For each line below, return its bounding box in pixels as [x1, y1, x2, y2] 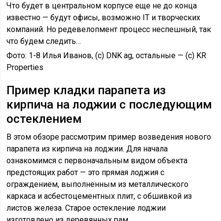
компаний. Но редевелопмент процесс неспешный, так [6, 25, 212, 34]
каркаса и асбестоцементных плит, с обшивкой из [6, 191, 192, 201]
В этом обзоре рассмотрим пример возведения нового [6, 132, 212, 142]
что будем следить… [6, 37, 81, 46]
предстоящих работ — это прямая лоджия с [6, 168, 165, 177]
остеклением [6, 112, 82, 126]
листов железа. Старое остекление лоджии [6, 203, 166, 213]
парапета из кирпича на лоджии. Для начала [6, 144, 168, 153]
